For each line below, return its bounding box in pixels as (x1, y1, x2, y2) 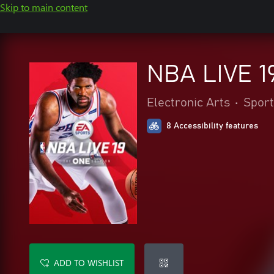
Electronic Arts (147, 97, 230, 109)
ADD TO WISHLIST (54, 257, 124, 268)
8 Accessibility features (166, 122, 258, 130)
